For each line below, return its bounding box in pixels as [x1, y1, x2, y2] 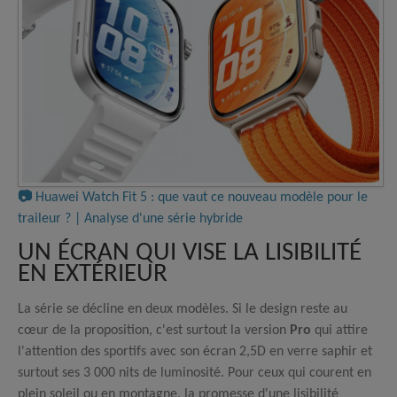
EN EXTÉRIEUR [18, 261, 167, 287]
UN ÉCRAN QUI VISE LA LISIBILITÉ [18, 239, 362, 266]
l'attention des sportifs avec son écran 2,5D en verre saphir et [18, 344, 372, 359]
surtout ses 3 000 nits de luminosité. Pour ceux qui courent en [18, 365, 371, 380]
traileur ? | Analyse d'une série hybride [18, 211, 243, 226]
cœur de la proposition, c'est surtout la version [18, 323, 290, 338]
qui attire [311, 323, 368, 338]
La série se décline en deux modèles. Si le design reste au [18, 301, 347, 316]
